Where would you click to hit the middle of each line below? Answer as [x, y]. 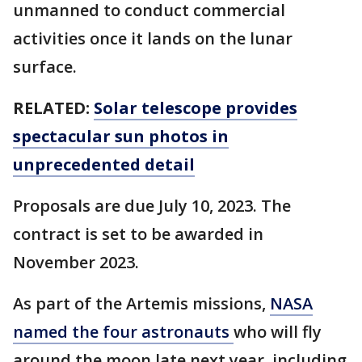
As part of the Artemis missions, [141, 304]
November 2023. [78, 263]
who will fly [278, 332]
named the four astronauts [123, 332]
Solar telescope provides [196, 108]
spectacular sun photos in [121, 137]
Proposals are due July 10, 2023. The [152, 206]
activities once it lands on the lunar [153, 39]
